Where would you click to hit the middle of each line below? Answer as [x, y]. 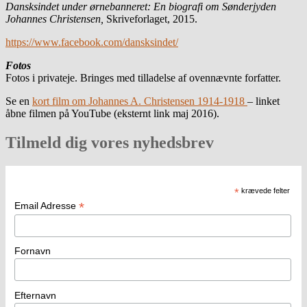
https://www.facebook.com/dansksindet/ [92, 42]
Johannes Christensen [53, 19]
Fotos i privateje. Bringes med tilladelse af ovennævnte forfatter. [143, 77]
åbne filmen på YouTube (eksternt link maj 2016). [112, 113]
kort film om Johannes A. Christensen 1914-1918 [140, 101]
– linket [263, 101]
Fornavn [32, 251]
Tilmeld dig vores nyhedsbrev [110, 142]
